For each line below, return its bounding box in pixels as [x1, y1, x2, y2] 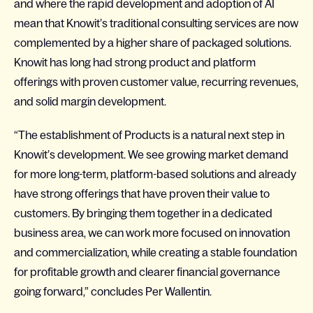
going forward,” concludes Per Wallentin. [14, 285, 212, 298]
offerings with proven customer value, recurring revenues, [14, 75, 298, 88]
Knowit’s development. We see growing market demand [14, 148, 289, 161]
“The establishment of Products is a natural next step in [14, 129, 284, 141]
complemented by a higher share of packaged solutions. [14, 36, 291, 49]
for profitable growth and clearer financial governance [14, 265, 280, 278]
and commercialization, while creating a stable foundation [14, 246, 297, 259]
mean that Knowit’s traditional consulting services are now [14, 17, 298, 29]
